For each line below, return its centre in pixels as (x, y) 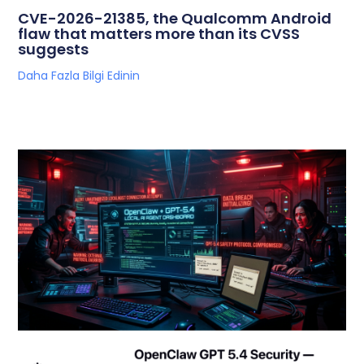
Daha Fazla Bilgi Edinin (79, 75)
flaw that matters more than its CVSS (159, 33)
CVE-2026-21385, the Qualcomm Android (175, 18)
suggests (54, 49)
